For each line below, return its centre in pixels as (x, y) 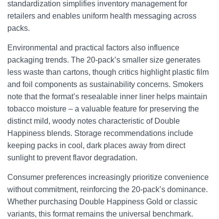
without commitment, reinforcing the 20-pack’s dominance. (108, 189)
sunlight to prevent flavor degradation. (72, 158)
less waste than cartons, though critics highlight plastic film (108, 72)
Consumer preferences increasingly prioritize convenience (108, 177)
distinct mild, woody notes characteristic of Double (94, 121)
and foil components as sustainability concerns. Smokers (105, 84)
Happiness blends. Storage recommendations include (100, 133)
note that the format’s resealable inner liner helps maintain (107, 97)
